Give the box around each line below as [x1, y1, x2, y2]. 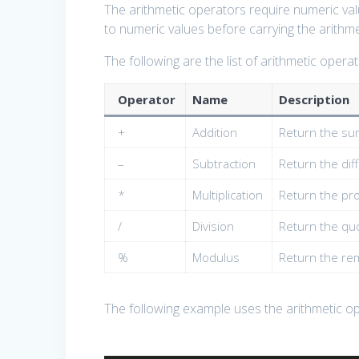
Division [192, 218, 234, 235]
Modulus [192, 249, 240, 266]
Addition [192, 124, 237, 141]
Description [278, 91, 349, 108]
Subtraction [192, 155, 256, 172]
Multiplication [192, 187, 263, 204]
